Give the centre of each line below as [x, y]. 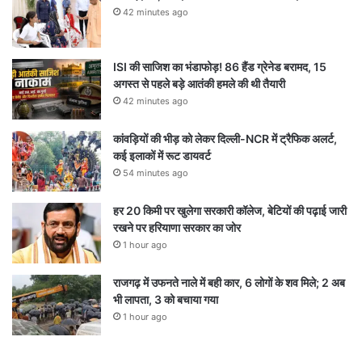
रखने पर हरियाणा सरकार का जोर [177, 227]
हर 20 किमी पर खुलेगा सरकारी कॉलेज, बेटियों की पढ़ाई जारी [230, 210]
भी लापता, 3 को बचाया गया [166, 299]
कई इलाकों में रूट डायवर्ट [162, 155]
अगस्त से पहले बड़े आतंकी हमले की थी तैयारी [199, 83]
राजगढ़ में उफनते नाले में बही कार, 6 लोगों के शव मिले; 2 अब [229, 282]
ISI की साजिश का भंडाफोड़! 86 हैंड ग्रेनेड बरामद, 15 [220, 66]
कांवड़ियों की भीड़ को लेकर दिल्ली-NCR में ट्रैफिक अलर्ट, [225, 138]
